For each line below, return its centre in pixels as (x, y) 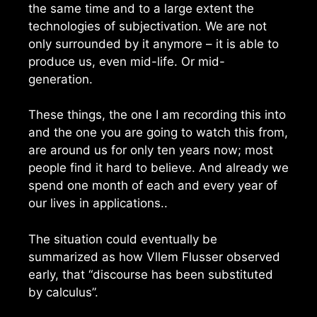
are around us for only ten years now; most (151, 150)
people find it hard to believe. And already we (158, 168)
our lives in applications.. (98, 203)
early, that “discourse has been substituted (151, 274)
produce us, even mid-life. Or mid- (127, 61)
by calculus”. (63, 292)
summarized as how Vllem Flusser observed (154, 257)
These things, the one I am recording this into (157, 115)
